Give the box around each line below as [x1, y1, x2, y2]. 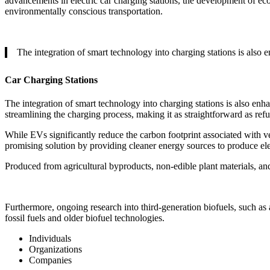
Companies [29, 255, 72, 266]
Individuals [29, 233, 71, 244]
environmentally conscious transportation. [5, 5, 163, 16]
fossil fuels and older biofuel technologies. [5, 213, 165, 224]
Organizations [29, 244, 82, 255]
